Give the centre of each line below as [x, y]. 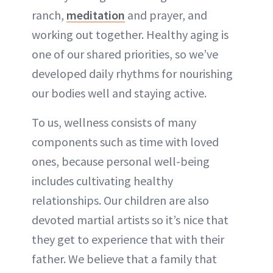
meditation [96, 15]
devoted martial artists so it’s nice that [130, 219]
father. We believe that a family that [124, 258]
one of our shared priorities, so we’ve [125, 54]
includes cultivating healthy [102, 180]
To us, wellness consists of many [114, 122]
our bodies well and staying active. [119, 93]
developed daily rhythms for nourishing [132, 73]
